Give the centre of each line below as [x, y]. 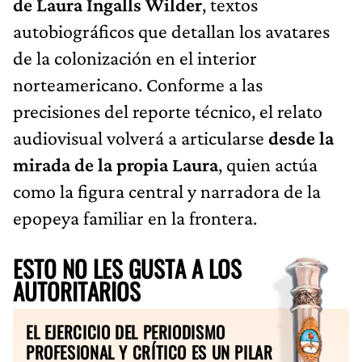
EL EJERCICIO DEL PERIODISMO [126, 331]
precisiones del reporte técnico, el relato [168, 111]
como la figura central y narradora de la [167, 191]
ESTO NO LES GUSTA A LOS [127, 268]
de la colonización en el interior [135, 57]
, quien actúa [268, 164]
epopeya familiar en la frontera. [135, 217]
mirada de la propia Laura [116, 164]
